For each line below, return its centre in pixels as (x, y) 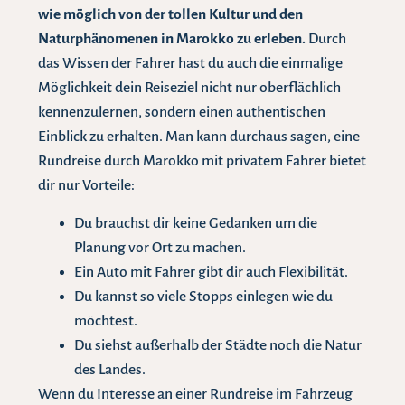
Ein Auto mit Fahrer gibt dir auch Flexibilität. (212, 272)
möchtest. (106, 320)
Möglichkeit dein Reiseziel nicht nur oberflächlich (190, 88)
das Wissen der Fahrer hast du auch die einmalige (191, 64)
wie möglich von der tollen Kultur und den (171, 15)
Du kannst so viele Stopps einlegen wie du (204, 296)
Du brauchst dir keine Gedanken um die (196, 223)
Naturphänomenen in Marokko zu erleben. (172, 39)
